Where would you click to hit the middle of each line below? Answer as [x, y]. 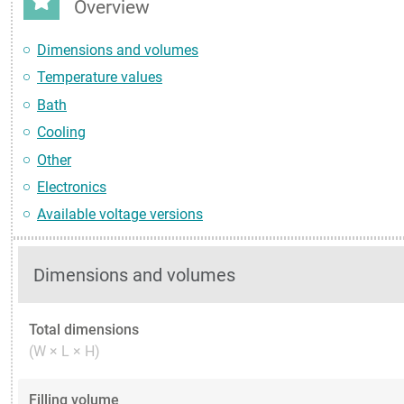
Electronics [72, 187]
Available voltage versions [120, 215]
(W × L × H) [64, 352]
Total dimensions [84, 330]
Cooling [61, 133]
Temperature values [100, 78]
